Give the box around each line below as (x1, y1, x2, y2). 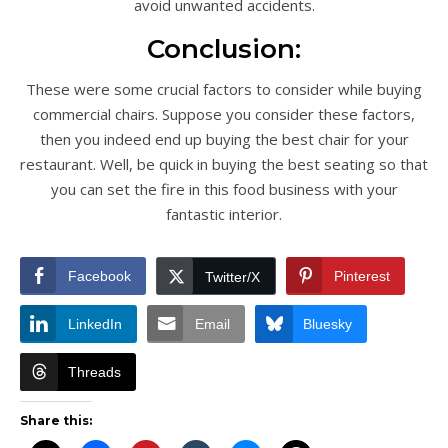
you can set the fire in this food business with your (50, 178, 398, 199)
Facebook (68, 267, 131, 284)
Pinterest (334, 267, 390, 284)
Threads (68, 363, 121, 380)
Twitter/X (205, 268, 260, 285)
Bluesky (303, 315, 352, 332)
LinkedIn (68, 315, 122, 332)
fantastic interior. (166, 203, 282, 224)
